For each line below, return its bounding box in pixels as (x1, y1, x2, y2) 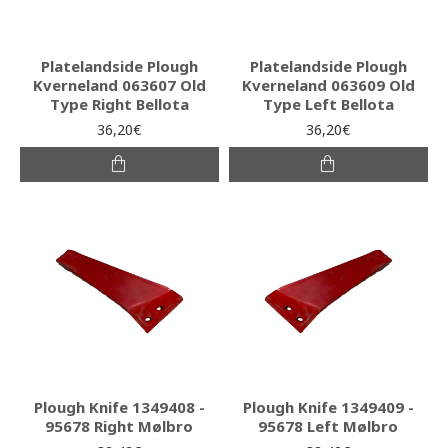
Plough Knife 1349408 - (33, 396, 205, 417)
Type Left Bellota (262, 93, 394, 114)
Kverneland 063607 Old (32, 74, 206, 95)
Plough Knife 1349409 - (242, 396, 414, 417)
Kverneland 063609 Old (241, 74, 415, 95)
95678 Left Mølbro (258, 415, 399, 436)
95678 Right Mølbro (45, 415, 194, 436)
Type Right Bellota (49, 93, 189, 114)
